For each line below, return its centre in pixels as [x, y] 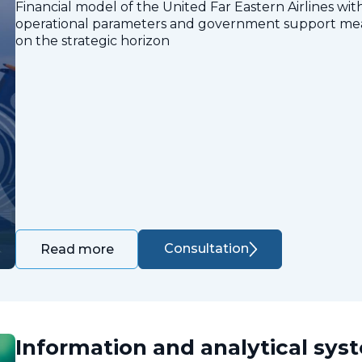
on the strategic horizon [93, 40]
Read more [78, 249]
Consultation [206, 249]
